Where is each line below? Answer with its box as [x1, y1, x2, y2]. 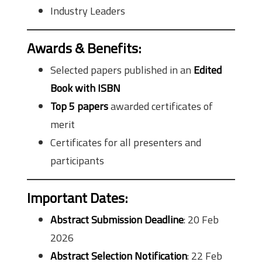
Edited [194, 61, 222, 78]
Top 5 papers [50, 98, 108, 114]
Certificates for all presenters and [50, 134, 201, 150]
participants [50, 152, 104, 168]
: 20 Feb [184, 211, 219, 227]
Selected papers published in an [50, 61, 194, 78]
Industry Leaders [50, 2, 125, 19]
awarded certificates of [108, 98, 213, 114]
